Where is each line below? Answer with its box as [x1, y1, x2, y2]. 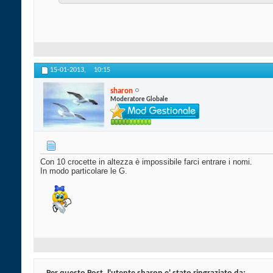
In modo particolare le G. [40, 166, 127, 176]
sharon [110, 87, 133, 95]
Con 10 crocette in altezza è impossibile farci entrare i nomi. [40, 157, 252, 167]
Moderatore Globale [110, 96, 168, 103]
